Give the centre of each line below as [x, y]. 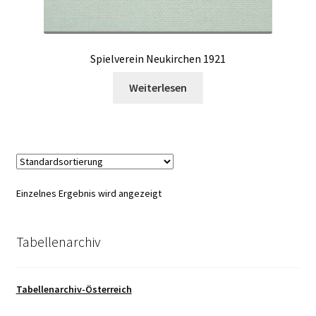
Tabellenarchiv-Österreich [74, 290]
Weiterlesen [158, 87]
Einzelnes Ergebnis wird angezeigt [89, 193]
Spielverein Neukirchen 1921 [158, 59]
